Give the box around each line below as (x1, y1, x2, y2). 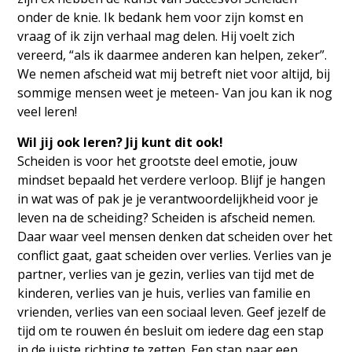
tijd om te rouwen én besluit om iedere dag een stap (17, 321, 324, 339)
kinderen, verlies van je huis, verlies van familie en (17, 284, 311, 302)
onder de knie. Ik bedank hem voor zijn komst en (17, 9, 304, 27)
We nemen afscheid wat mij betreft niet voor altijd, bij (17, 65, 331, 83)
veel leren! (17, 103, 78, 121)
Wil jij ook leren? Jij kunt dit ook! (17, 133, 224, 151)
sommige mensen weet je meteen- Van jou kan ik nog (17, 84, 333, 102)
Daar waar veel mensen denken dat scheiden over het (17, 227, 333, 245)
